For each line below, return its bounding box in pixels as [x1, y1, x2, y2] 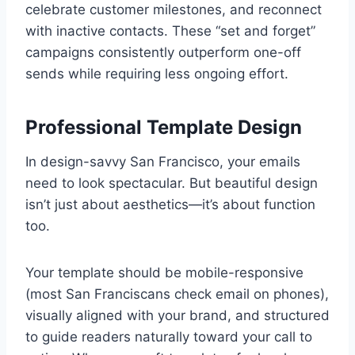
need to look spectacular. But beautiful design [25, 174, 318, 191]
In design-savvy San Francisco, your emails [25, 153, 300, 170]
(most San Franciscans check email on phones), [25, 285, 329, 302]
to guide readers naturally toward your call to [25, 328, 312, 345]
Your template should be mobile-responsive [25, 264, 303, 281]
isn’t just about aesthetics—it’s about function [25, 196, 315, 212]
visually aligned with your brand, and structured [25, 307, 330, 323]
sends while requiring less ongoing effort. [25, 65, 288, 82]
